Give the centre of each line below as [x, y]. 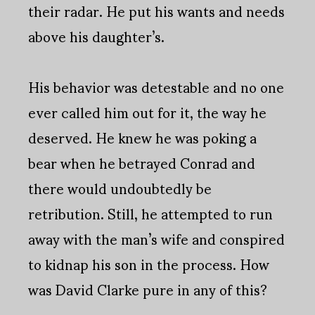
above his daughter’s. [96, 36]
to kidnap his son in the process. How [149, 264]
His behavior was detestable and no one [156, 87]
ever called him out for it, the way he [147, 112]
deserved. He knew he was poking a [142, 137]
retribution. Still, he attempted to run [150, 213]
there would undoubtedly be [120, 188]
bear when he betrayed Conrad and [142, 163]
